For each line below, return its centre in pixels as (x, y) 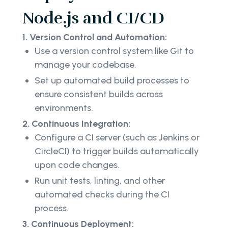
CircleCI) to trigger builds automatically (117, 151)
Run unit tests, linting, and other (100, 181)
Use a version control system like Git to (114, 51)
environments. (65, 108)
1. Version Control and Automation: (95, 37)
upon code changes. (78, 165)
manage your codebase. (87, 65)
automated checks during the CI (102, 195)
